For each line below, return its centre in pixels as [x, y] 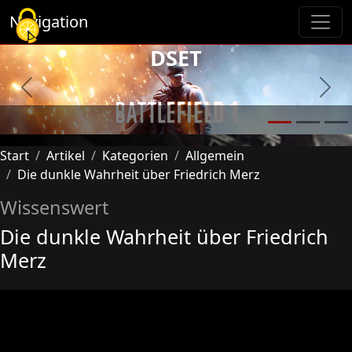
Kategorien [135, 156]
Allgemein [215, 156]
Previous [51, 95]
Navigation [49, 22]
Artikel [66, 156]
